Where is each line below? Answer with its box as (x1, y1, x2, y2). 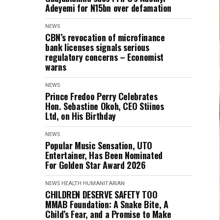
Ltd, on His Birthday (45, 109, 116, 122)
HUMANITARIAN (83, 180, 125, 187)
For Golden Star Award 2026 (45, 158, 146, 171)
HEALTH (61, 180, 82, 187)
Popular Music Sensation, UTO (45, 138, 152, 152)
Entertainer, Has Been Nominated (45, 148, 163, 162)
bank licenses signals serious (45, 40, 149, 54)
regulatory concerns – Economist (45, 50, 164, 63)
